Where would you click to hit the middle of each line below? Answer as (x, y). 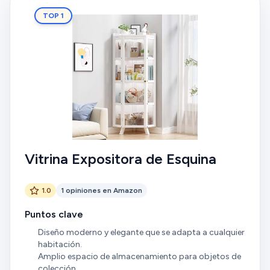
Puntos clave (54, 214)
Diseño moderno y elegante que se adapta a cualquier (141, 232)
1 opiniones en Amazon (102, 190)
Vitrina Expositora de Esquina (121, 159)
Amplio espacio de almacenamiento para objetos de (139, 256)
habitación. (60, 244)
